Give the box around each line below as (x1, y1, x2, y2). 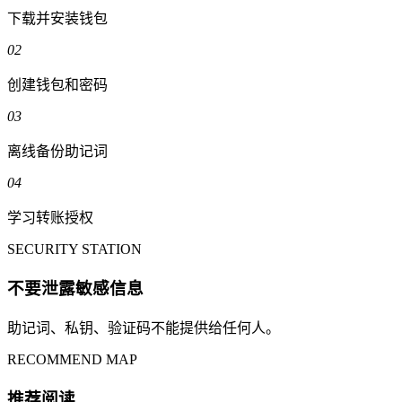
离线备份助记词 (7, 144, 108, 160)
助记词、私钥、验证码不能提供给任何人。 (7, 319, 280, 336)
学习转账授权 (7, 210, 93, 226)
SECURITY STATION (7, 241, 142, 258)
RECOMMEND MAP (7, 351, 137, 367)
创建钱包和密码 (7, 77, 108, 93)
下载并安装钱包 (7, 11, 108, 27)
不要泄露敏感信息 (7, 279, 144, 299)
